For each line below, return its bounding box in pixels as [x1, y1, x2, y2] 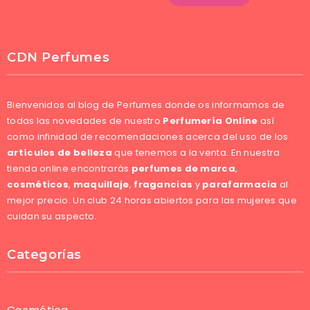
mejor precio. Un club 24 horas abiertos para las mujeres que [7, 193, 297, 207]
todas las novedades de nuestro [7, 113, 163, 127]
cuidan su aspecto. [7, 209, 97, 223]
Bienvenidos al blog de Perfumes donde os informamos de [7, 98, 285, 111]
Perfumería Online [163, 113, 258, 127]
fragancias [134, 177, 193, 191]
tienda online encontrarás [7, 161, 131, 175]
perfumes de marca [131, 161, 235, 175]
